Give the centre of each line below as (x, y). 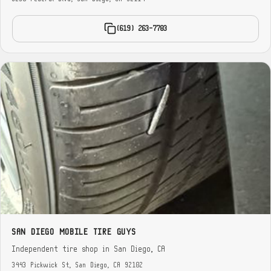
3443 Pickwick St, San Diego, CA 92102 (78, 265)
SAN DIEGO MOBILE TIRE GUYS (75, 232)
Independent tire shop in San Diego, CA (89, 250)
